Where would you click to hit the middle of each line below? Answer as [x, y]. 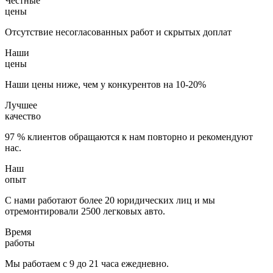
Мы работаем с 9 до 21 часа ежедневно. [87, 263]
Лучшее [21, 105]
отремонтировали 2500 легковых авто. [85, 211]
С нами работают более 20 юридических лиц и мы [110, 200]
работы [20, 243]
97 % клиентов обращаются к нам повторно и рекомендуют [129, 136]
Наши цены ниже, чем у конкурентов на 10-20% [105, 84]
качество [23, 116]
